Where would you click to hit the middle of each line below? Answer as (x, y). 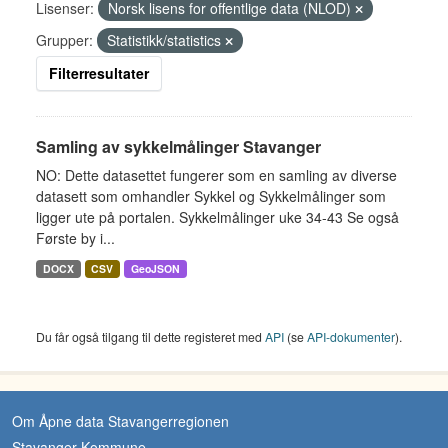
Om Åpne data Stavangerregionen (120, 421)
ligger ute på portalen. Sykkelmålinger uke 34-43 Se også (217, 217)
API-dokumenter (351, 336)
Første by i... (75, 238)
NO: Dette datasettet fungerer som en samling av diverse (216, 175)
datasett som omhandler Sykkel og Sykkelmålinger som (211, 196)
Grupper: (64, 40)
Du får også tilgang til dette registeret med (150, 336)
